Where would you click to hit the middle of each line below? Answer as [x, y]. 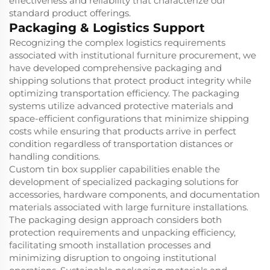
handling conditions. [55, 157]
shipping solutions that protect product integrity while [130, 81]
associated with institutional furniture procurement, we [133, 55]
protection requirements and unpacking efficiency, [122, 233]
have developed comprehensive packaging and [115, 68]
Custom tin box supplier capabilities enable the [115, 169]
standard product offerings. [70, 13]
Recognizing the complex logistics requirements [117, 43]
